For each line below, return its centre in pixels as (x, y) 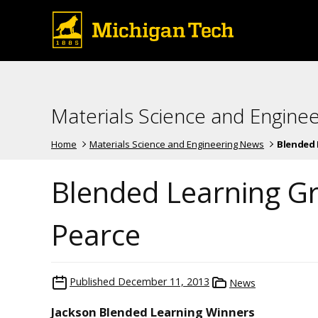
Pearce (96, 234)
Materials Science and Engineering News (177, 144)
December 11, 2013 (164, 281)
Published (92, 281)
